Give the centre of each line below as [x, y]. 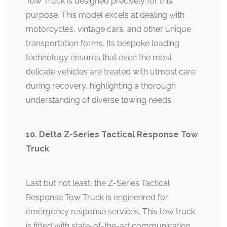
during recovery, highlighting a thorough [101, 86]
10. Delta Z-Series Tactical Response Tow [112, 135]
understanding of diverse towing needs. [99, 100]
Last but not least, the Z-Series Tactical [98, 183]
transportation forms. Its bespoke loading [103, 44]
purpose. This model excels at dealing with [105, 15]
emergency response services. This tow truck [110, 212]
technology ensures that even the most [99, 58]
